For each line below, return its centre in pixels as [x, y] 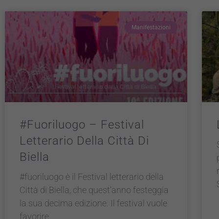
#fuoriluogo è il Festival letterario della [92, 177]
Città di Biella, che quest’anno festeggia [94, 190]
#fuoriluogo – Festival [82, 125]
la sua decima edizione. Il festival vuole [93, 203]
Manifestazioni [151, 27]
